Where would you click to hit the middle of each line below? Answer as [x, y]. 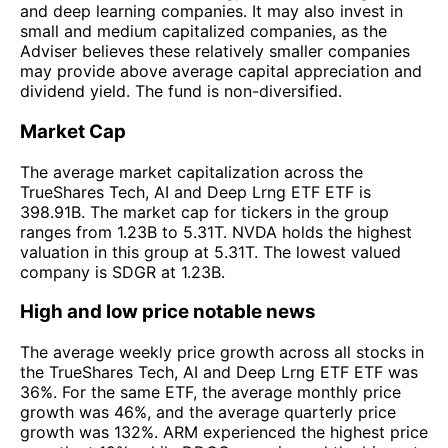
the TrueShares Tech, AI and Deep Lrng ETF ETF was [219, 372]
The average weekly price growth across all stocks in [222, 352]
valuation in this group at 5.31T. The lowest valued [210, 251]
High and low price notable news [168, 312]
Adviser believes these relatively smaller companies [215, 51]
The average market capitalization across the [191, 171]
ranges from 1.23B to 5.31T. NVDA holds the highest [216, 231]
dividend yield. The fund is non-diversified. [181, 91]
